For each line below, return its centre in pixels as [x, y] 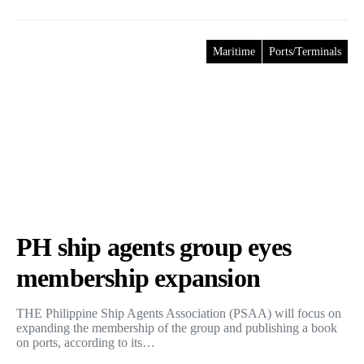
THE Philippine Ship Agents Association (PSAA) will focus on [179, 313]
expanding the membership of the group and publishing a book [177, 328]
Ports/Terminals [305, 52]
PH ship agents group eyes [154, 247]
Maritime [234, 52]
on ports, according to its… [86, 342]
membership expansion [138, 278]
